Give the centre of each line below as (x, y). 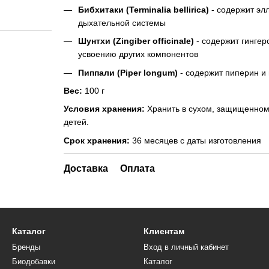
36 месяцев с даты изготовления (195, 140)
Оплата (137, 169)
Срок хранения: (96, 140)
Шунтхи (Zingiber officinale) (136, 41)
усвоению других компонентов (138, 54)
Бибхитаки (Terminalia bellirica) (143, 9)
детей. (76, 122)
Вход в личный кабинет (186, 247)
